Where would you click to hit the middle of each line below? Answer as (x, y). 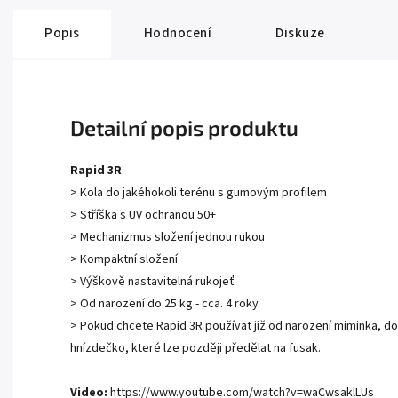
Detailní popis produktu (184, 128)
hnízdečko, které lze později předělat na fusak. (195, 349)
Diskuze (300, 33)
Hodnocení (177, 33)
